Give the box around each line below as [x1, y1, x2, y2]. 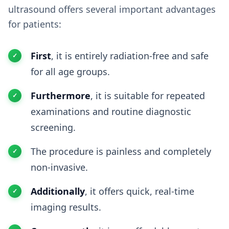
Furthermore [31, 89, 90, 102]
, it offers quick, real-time [85, 185, 194, 197]
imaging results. [31, 201, 101, 213]
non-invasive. [31, 161, 88, 173]
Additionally [31, 185, 85, 197]
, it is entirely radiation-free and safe [51, 50, 209, 62]
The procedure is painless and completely [31, 145, 211, 157]
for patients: [8, 18, 61, 30]
